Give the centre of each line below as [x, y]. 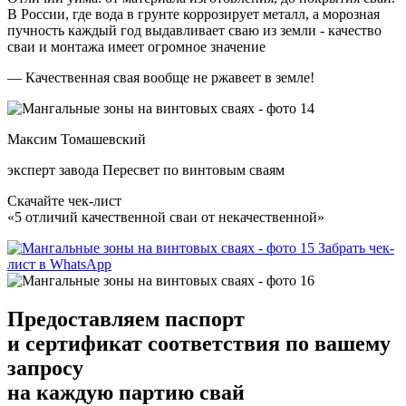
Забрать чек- [356, 247]
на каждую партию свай [126, 392]
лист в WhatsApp [59, 264]
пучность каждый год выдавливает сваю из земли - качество [194, 30]
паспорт [205, 319]
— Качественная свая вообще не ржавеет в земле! [161, 77]
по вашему [335, 343]
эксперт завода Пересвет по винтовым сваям [146, 169]
